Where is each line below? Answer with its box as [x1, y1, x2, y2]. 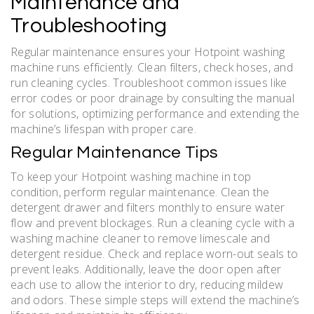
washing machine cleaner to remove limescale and [11, 230, 271, 246]
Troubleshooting [11, 14, 168, 36]
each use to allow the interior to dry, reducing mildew [11, 276, 284, 292]
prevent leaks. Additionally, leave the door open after [11, 261, 282, 277]
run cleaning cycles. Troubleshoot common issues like [11, 74, 287, 90]
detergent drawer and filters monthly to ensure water [11, 199, 285, 215]
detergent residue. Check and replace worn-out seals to [11, 245, 299, 261]
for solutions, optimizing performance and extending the [11, 105, 300, 121]
